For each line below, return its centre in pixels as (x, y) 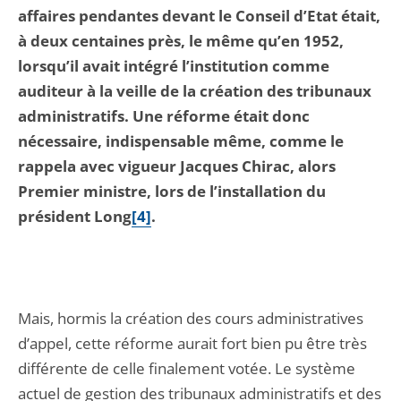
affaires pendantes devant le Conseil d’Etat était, (199, 16)
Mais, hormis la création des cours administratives (191, 318)
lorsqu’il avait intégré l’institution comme (174, 66)
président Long (75, 216)
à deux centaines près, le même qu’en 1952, (181, 41)
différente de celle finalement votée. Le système (187, 368)
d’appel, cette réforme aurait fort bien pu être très (192, 343)
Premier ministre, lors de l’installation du (172, 191)
